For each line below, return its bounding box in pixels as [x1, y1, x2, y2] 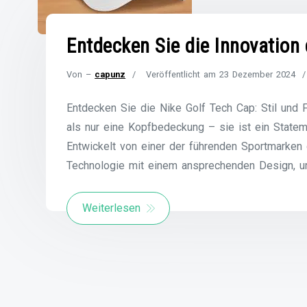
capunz [95, 69, 126, 80]
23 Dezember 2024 [219, 69, 296, 80]
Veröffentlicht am [146, 69, 220, 80]
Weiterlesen [82, 201, 141, 215]
